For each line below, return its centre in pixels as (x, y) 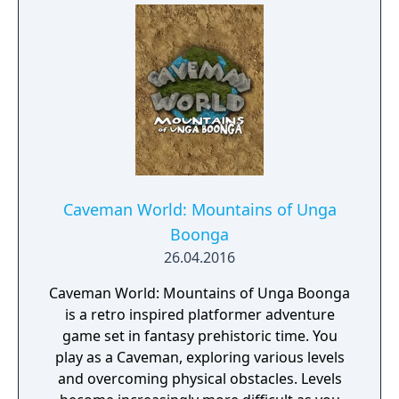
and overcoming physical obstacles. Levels (199, 379)
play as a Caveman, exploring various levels (199, 357)
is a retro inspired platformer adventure (199, 314)
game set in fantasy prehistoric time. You (199, 336)
